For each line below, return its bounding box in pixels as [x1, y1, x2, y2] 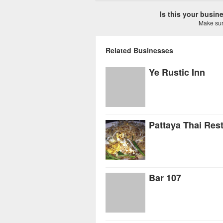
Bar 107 [149, 171, 181, 184]
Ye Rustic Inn [149, 66, 205, 79]
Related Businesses [106, 45, 173, 55]
